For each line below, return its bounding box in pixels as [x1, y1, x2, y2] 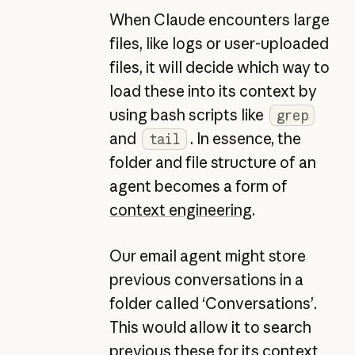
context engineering [109, 200, 252, 219]
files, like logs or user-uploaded [109, 34, 329, 53]
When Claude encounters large [109, 10, 330, 29]
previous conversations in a [109, 270, 303, 290]
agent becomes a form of [109, 177, 288, 196]
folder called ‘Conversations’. [109, 294, 317, 314]
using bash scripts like [109, 105, 267, 124]
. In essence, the [189, 129, 301, 148]
